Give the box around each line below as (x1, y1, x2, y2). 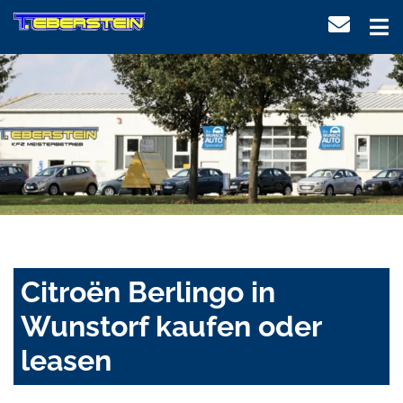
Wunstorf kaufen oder (21, 309, 321, 344)
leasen (21, 344, 112, 378)
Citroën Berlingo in (21, 275, 275, 309)
